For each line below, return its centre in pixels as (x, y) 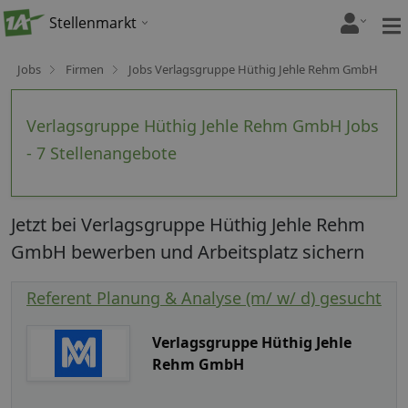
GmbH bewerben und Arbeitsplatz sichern (188, 252)
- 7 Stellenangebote (102, 153)
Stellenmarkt (93, 23)
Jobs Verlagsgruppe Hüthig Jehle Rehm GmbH (253, 69)
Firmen (85, 69)
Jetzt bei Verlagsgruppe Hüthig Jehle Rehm (188, 224)
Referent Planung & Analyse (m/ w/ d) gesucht (204, 297)
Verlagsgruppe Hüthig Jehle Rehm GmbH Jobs (203, 126)
